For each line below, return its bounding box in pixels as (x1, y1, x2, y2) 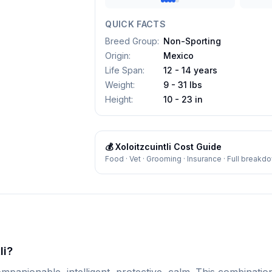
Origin (105, 50, 129, 61)
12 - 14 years (163, 65, 218, 75)
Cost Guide (171, 141, 222, 152)
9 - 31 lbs (163, 80, 203, 90)
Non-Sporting (163, 36, 222, 46)
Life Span (105, 65, 143, 75)
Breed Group (105, 36, 158, 46)
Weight (105, 80, 134, 90)
